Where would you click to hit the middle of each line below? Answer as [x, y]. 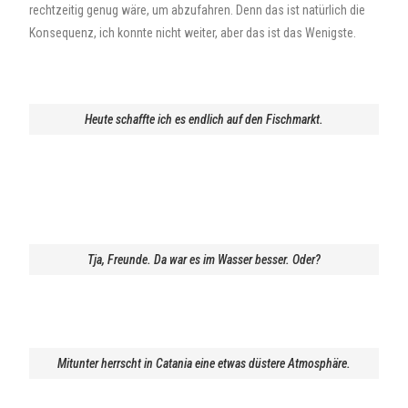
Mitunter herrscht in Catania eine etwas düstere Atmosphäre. [204, 363]
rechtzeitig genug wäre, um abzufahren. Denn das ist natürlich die [198, 10]
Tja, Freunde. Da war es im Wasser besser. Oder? [204, 260]
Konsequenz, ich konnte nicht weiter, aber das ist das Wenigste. [193, 33]
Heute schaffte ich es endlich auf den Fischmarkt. [204, 119]
